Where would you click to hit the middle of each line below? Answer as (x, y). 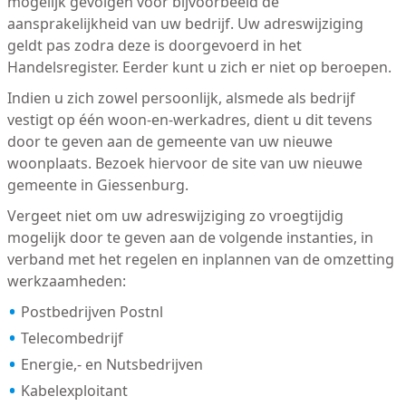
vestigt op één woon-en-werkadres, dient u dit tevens (189, 120)
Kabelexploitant (74, 391)
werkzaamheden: (66, 281)
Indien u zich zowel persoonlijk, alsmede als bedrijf (181, 98)
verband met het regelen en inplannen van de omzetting (200, 260)
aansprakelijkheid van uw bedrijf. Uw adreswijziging (185, 24)
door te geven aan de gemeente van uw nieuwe (169, 142)
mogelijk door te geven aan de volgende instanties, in (190, 238)
